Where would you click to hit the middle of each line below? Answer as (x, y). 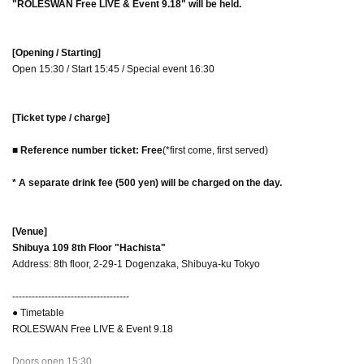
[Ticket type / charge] (61, 117)
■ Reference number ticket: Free (87, 150)
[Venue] (30, 231)
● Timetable (38, 312)
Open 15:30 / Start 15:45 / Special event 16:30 (113, 69)
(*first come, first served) (215, 150)
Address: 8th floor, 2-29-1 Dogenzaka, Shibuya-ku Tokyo (136, 264)
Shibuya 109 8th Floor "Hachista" (89, 247)
